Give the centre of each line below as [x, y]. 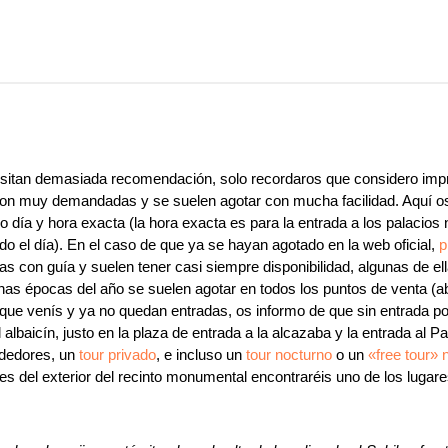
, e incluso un [201, 354]
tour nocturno [289, 354]
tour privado [117, 354]
